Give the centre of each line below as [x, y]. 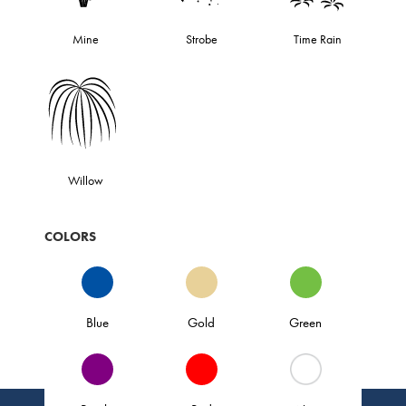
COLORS [71, 236]
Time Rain [317, 39]
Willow [85, 180]
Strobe [201, 39]
